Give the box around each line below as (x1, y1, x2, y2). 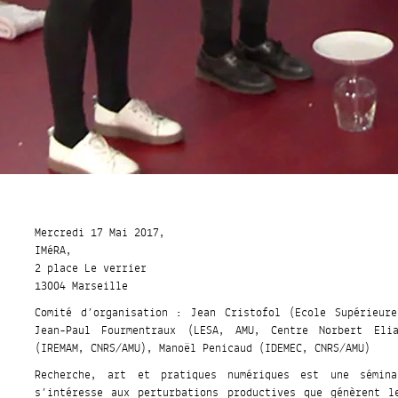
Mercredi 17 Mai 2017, (35, 222, 166, 244)
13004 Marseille (35, 275, 129, 298)
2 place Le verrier (35, 258, 147, 280)
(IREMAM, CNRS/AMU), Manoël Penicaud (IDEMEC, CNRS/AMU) (35, 338, 371, 360)
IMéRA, (35, 240, 73, 262)
